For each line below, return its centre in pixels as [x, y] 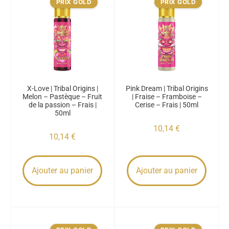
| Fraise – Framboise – [167, 97]
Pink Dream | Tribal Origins [167, 88]
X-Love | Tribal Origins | [62, 88]
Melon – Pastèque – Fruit [62, 97]
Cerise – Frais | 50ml [167, 105]
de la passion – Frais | [62, 105]
